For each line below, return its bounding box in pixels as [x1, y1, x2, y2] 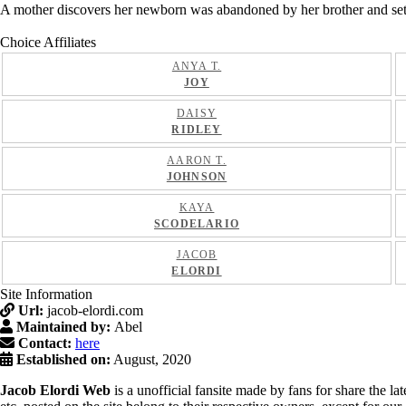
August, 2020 [111, 352, 191, 367]
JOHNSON [166, 170, 227, 183]
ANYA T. [171, 60, 222, 72]
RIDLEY [171, 123, 222, 136]
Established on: [16, 352, 111, 367]
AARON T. [167, 154, 227, 167]
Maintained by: [16, 319, 114, 334]
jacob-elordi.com [47, 303, 143, 318]
